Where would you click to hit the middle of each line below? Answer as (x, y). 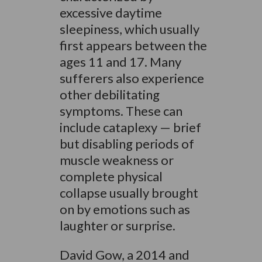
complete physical (111, 176)
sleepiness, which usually (129, 29)
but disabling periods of (127, 144)
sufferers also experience (132, 78)
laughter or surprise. (117, 225)
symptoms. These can (121, 111)
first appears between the (133, 45)
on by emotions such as (125, 209)
